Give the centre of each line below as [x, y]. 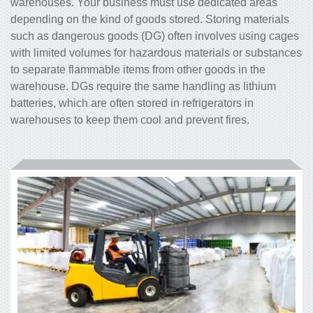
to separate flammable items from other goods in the [138, 69]
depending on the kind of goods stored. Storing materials [150, 19]
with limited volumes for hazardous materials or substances [156, 52]
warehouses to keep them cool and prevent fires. [130, 119]
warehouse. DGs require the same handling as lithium [143, 86]
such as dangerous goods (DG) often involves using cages [155, 36]
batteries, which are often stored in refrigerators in [132, 103]
